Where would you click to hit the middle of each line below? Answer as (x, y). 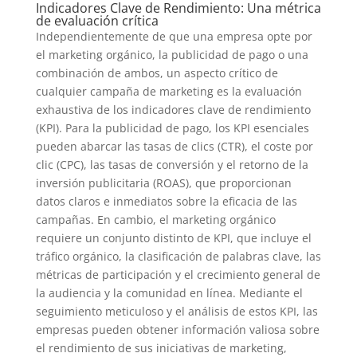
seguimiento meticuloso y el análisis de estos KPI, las (177, 311)
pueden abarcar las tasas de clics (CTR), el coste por (174, 146)
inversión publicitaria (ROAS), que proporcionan (163, 183)
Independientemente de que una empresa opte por (174, 36)
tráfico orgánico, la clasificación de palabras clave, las (178, 256)
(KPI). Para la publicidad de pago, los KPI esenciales (172, 128)
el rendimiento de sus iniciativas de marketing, (161, 348)
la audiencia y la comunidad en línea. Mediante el (169, 293)
